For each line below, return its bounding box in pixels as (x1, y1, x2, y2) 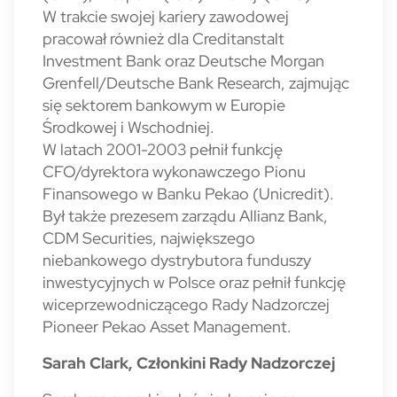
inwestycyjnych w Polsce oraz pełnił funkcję (43, 272, 346, 292)
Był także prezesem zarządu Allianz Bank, (43, 206, 328, 226)
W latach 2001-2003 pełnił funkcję (43, 139, 283, 160)
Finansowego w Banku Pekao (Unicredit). (43, 183, 334, 204)
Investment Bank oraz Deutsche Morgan (43, 51, 324, 71)
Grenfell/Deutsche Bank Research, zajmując (43, 73, 349, 93)
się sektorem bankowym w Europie (43, 95, 285, 115)
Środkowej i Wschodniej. (43, 117, 214, 137)
